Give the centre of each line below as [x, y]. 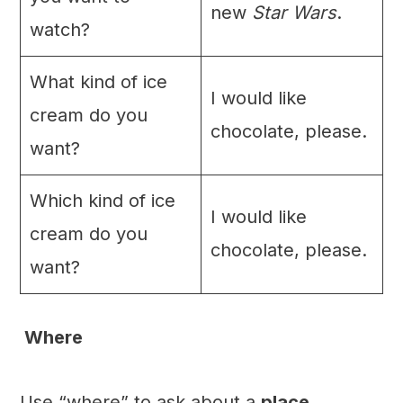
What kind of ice [98, 82]
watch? [59, 30]
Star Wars [294, 13]
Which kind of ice [102, 201]
